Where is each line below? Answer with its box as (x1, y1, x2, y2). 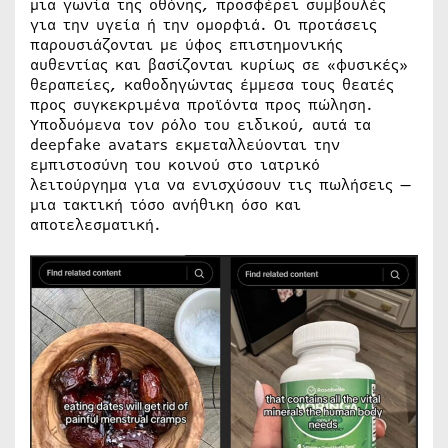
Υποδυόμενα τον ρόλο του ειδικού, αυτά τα (30, 114, 371, 136)
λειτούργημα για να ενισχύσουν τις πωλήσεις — (30, 174, 411, 196)
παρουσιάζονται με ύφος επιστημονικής (30, 34, 343, 56)
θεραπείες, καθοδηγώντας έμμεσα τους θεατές (30, 74, 394, 96)
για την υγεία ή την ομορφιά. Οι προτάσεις (30, 14, 377, 36)
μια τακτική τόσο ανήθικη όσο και (30, 194, 301, 216)
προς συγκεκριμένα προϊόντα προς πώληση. (30, 94, 373, 116)
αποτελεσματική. (30, 214, 161, 236)
